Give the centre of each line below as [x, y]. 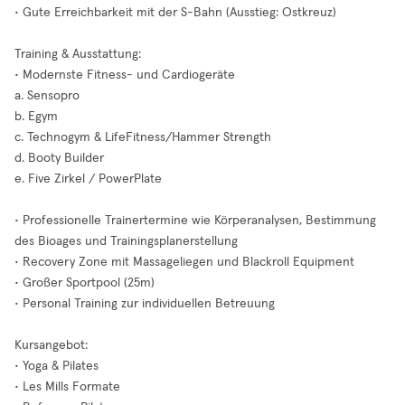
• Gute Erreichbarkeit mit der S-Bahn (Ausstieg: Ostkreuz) [175, 13]
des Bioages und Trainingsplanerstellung [126, 241]
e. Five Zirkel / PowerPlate [88, 179]
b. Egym [36, 117]
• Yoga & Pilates [57, 366]
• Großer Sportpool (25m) [85, 283]
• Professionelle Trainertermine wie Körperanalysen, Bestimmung [195, 221]
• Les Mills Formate [67, 387]
